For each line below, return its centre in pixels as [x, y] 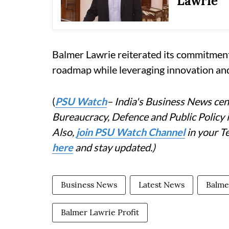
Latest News [162, 185]
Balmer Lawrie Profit [100, 212]
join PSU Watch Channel [131, 132]
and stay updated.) [114, 147]
